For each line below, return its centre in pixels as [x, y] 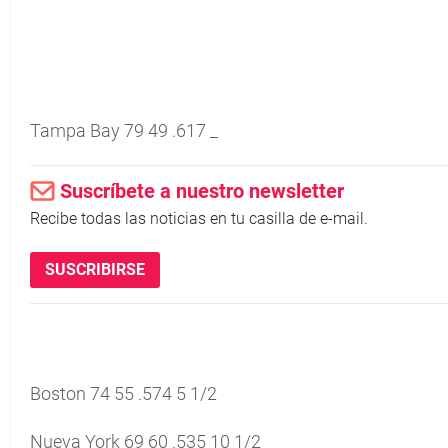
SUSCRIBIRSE [95, 269]
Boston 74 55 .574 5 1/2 [123, 393]
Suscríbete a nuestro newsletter [202, 191]
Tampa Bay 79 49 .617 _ [124, 130]
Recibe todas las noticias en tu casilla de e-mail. [199, 218]
